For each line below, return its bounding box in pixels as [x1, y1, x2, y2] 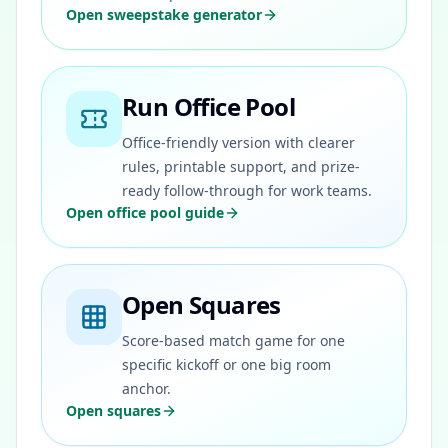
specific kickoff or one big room [122, 355, 331, 374]
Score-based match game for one [122, 331, 345, 350]
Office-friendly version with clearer [122, 133, 355, 152]
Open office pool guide [66, 203, 224, 222]
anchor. [122, 379, 171, 398]
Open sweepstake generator [66, 5, 262, 24]
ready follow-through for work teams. [122, 181, 372, 200]
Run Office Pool [122, 90, 295, 123]
